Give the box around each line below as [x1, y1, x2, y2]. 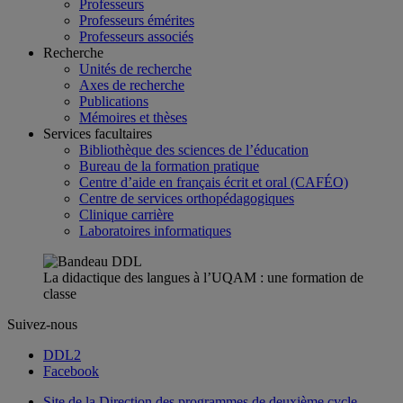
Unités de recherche [79, 61, 192, 76]
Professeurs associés [79, 29, 193, 44]
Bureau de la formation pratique [79, 158, 259, 174]
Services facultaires [43, 126, 152, 141]
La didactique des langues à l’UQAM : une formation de [43, 270, 363, 285]
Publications [79, 94, 148, 109]
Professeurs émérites [79, 13, 194, 28]
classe [43, 286, 76, 301]
